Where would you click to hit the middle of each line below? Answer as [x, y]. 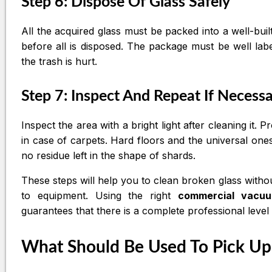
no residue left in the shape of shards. [108, 155]
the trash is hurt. [59, 61]
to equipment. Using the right [100, 195]
